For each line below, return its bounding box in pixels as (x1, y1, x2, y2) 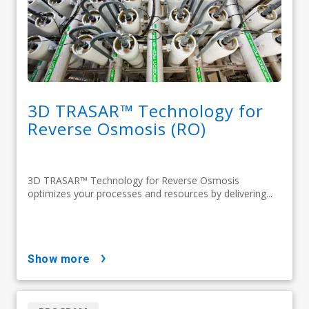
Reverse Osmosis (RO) (28, 117, 206, 141)
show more (34, 252, 90, 266)
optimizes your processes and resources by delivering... (28, 187, 272, 201)
